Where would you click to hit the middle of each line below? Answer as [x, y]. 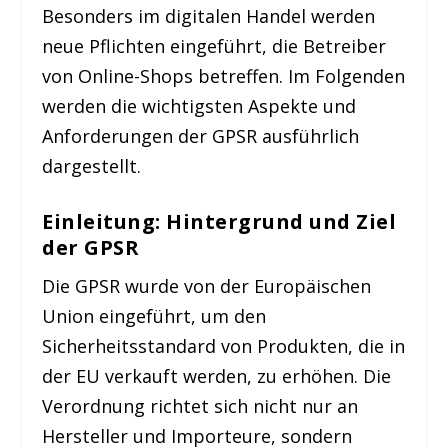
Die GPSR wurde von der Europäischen [207, 286]
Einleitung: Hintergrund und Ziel [219, 222]
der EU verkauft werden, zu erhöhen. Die [217, 376]
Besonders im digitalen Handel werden [209, 15]
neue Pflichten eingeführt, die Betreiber [214, 45]
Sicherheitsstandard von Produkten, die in [224, 346]
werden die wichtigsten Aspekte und [199, 105]
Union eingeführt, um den [154, 316]
